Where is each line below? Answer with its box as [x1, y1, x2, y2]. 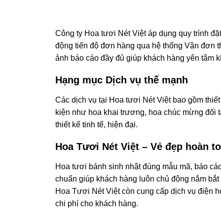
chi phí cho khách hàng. [55, 199, 138, 208]
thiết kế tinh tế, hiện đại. [55, 120, 138, 129]
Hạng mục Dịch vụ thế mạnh [55, 74, 188, 86]
